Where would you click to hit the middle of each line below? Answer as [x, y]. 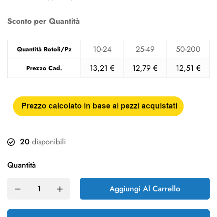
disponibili [48, 142]
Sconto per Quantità [44, 21]
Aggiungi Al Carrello [145, 189]
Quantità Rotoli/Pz [44, 49]
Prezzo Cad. [44, 68]
